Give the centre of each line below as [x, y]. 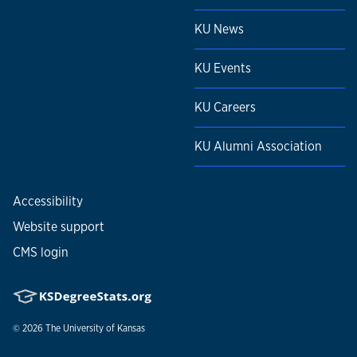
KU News [219, 29]
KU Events [223, 69]
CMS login [41, 253]
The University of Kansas [95, 329]
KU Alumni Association [258, 147]
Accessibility [48, 202]
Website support [59, 227]
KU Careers [225, 108]
